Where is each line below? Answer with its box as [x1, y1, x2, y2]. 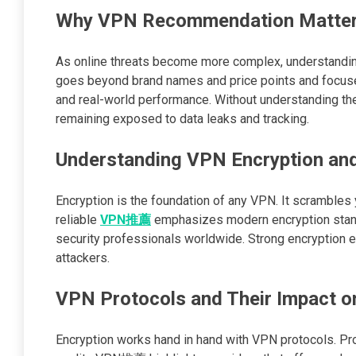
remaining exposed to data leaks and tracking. [56, 111, 309, 127]
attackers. [56, 250, 110, 266]
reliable [56, 212, 100, 228]
